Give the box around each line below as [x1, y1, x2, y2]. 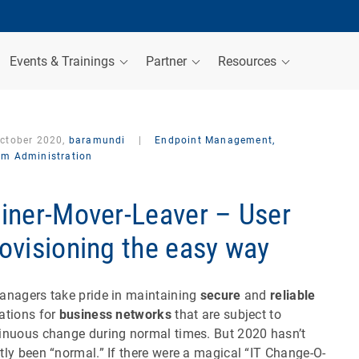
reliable [270, 287, 316, 303]
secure [200, 287, 241, 303]
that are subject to [171, 306, 282, 322]
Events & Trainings [10, 53, 118, 69]
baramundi [68, 135, 126, 146]
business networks [58, 306, 171, 322]
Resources [218, 53, 280, 69]
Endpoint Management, [151, 135, 276, 146]
